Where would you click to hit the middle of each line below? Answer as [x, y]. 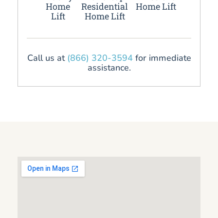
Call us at [47, 58]
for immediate [162, 58]
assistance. [109, 67]
